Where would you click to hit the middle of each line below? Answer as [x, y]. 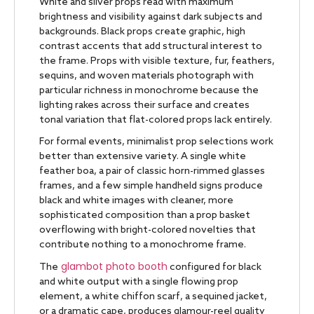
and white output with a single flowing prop [139, 282]
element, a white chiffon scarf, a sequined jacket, [153, 297]
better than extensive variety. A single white [143, 157]
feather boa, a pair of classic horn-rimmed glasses [152, 172]
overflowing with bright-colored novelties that [148, 231]
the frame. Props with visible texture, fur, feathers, [157, 62]
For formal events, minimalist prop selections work [156, 142]
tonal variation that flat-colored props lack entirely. [156, 121]
